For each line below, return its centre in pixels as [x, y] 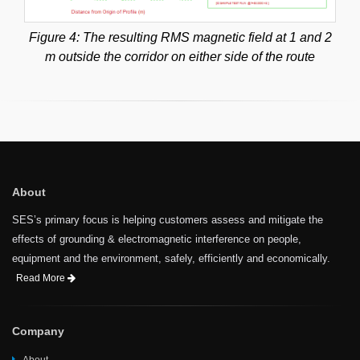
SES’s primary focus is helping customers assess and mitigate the [168, 220]
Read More [42, 278]
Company [38, 331]
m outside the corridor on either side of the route [180, 57]
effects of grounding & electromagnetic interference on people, [157, 239]
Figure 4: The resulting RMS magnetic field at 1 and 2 [180, 38]
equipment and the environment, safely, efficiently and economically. [171, 259]
